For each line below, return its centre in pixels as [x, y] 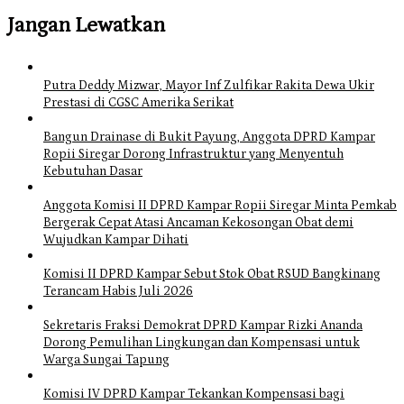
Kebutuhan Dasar [93, 172]
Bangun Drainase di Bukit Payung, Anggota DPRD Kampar [209, 138]
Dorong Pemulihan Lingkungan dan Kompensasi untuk [202, 343]
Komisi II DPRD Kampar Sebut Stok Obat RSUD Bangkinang [212, 275]
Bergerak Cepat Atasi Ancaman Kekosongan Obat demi [198, 223]
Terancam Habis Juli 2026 [118, 292]
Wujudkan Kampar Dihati [116, 240]
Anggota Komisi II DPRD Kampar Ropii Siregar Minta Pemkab [220, 206]
